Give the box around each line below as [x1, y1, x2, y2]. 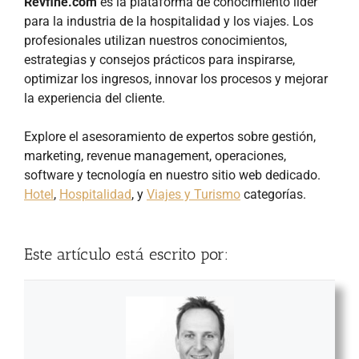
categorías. [240, 187, 306, 203]
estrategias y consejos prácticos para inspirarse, [24, 52, 295, 68]
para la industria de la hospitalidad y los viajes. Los [24, 14, 313, 30]
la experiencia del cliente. [24, 91, 165, 107]
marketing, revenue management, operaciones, [24, 148, 286, 164]
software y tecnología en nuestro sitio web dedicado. [24, 167, 321, 184]
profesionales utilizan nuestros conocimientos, [24, 33, 287, 49]
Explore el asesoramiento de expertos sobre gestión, [24, 129, 316, 145]
